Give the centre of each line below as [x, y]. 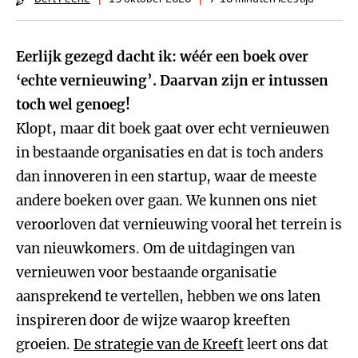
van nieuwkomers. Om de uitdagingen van [155, 249]
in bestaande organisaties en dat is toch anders [170, 153]
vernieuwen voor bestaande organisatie [146, 272]
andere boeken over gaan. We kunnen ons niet [167, 201]
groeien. [45, 344]
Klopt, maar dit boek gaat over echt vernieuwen [173, 129]
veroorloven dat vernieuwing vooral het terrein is [179, 225]
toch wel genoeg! [73, 105]
